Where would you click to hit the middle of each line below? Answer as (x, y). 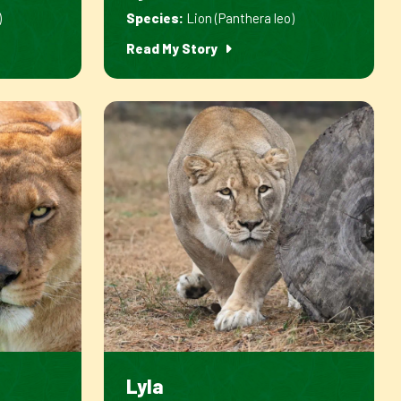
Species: (154, 18)
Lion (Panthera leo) (239, 18)
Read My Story (173, 48)
